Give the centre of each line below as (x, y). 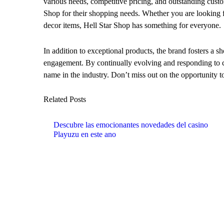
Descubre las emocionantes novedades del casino (131, 124)
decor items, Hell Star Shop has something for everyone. (132, 25)
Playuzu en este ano (85, 134)
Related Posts (65, 99)
